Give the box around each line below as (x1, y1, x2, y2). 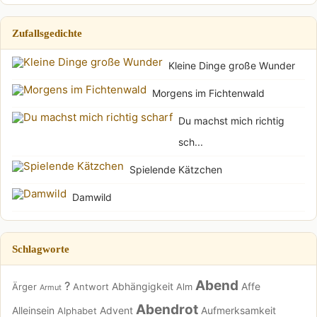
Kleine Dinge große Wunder (168, 59, 295, 71)
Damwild (72, 190, 112, 203)
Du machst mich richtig (178, 114, 284, 127)
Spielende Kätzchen (129, 163, 222, 175)
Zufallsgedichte (12, 26, 82, 39)
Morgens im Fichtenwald (152, 86, 265, 99)
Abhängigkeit (112, 279, 173, 292)
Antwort (73, 280, 109, 292)
